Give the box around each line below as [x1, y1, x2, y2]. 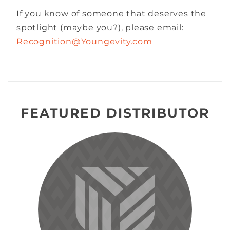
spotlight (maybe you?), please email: [16, 22, 184, 32]
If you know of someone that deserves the [16, 8, 206, 18]
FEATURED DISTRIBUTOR [21, 105, 209, 121]
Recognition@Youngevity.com [16, 36, 152, 46]
